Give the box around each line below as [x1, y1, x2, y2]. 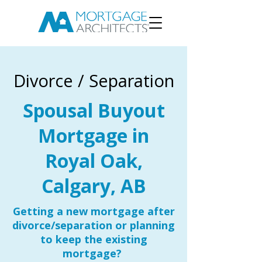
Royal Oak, [44, 148, 143, 173]
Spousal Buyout [22, 98, 165, 123]
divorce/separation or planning [12, 218, 175, 232]
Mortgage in [38, 123, 149, 148]
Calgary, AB [41, 173, 146, 198]
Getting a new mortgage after [12, 204, 175, 218]
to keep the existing [40, 232, 147, 246]
